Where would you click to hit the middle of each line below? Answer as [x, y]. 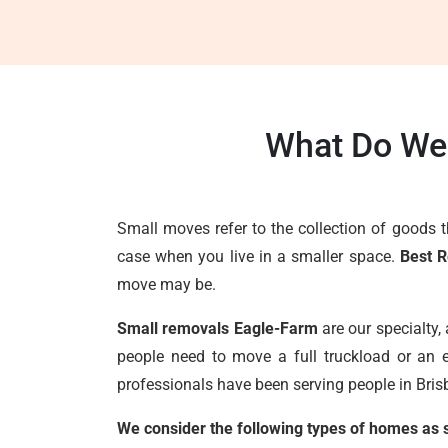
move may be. [166, 284]
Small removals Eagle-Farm [217, 328]
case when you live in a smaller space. [258, 256]
